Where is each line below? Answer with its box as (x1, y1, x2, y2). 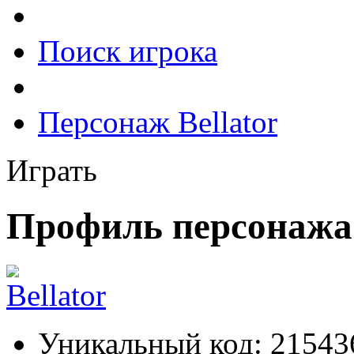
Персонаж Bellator (38, 105, 277, 139)
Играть (6, 153, 97, 187)
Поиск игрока (38, 34, 217, 68)
